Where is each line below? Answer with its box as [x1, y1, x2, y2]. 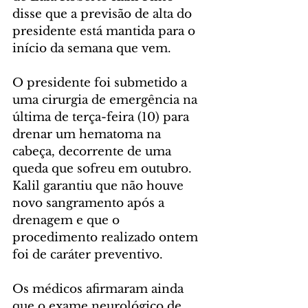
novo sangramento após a [12, 196, 168, 211]
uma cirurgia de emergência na [12, 93, 201, 108]
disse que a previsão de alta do [12, 7, 195, 22]
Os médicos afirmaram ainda [12, 282, 187, 297]
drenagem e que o [12, 213, 123, 228]
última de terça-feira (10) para [12, 110, 192, 125]
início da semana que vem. [12, 41, 171, 56]
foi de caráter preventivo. [12, 247, 163, 263]
